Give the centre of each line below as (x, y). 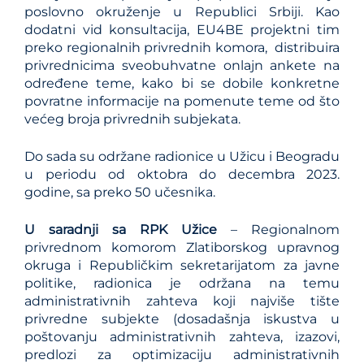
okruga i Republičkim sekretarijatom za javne (182, 265)
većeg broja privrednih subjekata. (132, 119)
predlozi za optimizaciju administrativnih (182, 354)
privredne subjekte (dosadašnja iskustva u (182, 318)
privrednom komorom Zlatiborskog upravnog (182, 247)
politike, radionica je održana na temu (182, 283)
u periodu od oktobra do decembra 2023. (182, 174)
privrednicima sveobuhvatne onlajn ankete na (182, 65)
